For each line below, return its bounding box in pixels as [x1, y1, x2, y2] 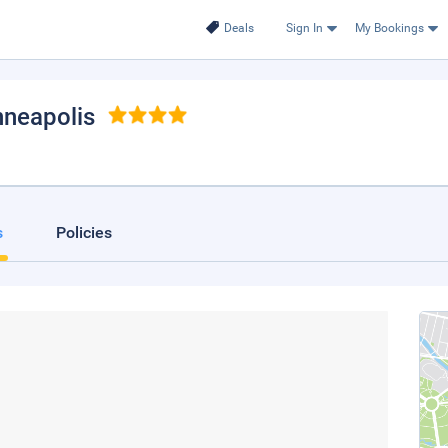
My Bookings [354, 21, 424, 35]
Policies [56, 223, 112, 242]
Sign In [285, 21, 323, 35]
